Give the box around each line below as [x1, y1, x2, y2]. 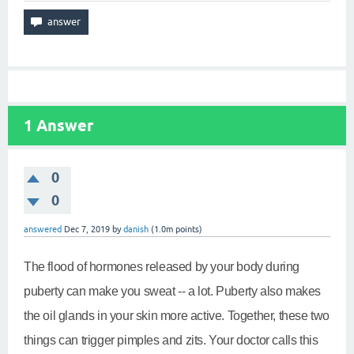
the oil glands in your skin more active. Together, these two [24, 309, 330, 322]
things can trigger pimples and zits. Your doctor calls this [24, 333, 318, 347]
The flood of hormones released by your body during [24, 260, 300, 273]
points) [173, 224, 202, 234]
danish [123, 224, 149, 234]
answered [24, 224, 62, 234]
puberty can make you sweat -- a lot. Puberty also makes [24, 284, 322, 298]
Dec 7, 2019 [64, 224, 110, 234]
